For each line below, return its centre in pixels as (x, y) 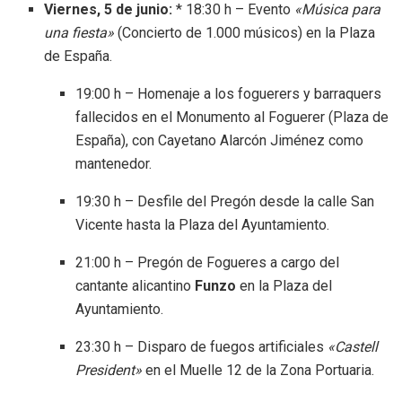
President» (108, 371)
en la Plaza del (284, 286)
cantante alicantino (135, 286)
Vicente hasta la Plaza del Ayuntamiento (201, 225)
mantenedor (112, 164)
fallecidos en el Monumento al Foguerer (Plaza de (232, 118)
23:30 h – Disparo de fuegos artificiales (201, 347)
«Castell (352, 347)
